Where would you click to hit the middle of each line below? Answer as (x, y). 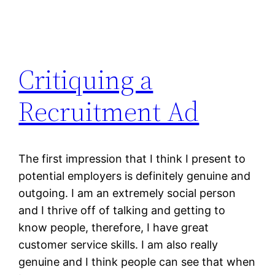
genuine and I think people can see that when (137, 261)
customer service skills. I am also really (118, 244)
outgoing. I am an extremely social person (127, 193)
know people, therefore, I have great (114, 227)
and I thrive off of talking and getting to (122, 210)
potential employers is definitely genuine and (135, 176)
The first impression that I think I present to (132, 158)
